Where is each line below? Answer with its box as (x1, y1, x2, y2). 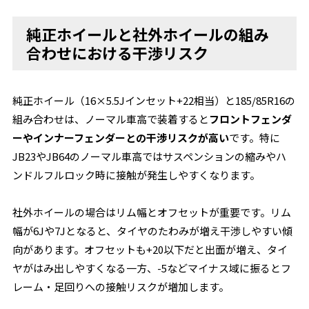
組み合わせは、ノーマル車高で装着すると (12, 112, 210, 126)
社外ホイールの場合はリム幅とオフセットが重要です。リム (12, 205, 292, 219)
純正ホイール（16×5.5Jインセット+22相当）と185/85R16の (12, 93, 296, 108)
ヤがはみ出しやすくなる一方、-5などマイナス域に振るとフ (12, 261, 292, 275)
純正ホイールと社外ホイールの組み (26, 23, 270, 45)
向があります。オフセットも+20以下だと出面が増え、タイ (12, 242, 288, 257)
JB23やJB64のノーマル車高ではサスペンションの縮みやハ (12, 149, 287, 163)
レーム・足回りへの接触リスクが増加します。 (12, 279, 230, 294)
